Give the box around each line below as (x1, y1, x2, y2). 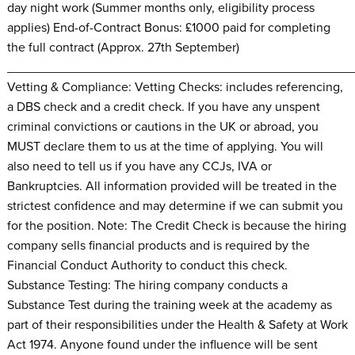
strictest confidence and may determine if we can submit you (6, 197, 343, 214)
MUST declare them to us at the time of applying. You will (6, 138, 323, 155)
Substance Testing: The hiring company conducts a (6, 277, 288, 293)
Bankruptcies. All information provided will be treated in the (6, 177, 337, 194)
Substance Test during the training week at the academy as (6, 296, 332, 313)
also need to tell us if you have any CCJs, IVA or (6, 158, 272, 174)
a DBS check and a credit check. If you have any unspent (6, 98, 320, 115)
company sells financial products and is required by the (6, 237, 310, 254)
